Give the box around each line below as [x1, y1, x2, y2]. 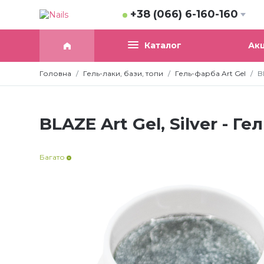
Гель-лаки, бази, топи [83, 69, 163, 78]
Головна [39, 69, 71, 78]
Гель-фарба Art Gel [175, 69, 246, 78]
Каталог [144, 40, 181, 51]
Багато [39, 153, 67, 162]
